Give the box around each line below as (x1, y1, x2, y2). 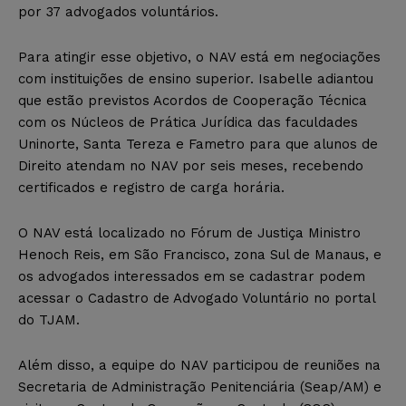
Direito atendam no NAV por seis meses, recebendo (18, 157, 363, 174)
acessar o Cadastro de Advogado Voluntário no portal (18, 289, 375, 306)
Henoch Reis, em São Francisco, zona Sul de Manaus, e (18, 246, 382, 263)
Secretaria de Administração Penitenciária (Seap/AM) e (18, 378, 382, 395)
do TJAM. (18, 311, 80, 328)
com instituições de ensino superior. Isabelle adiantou (18, 70, 373, 87)
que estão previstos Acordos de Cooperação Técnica (18, 92, 367, 109)
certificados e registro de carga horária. (18, 179, 285, 196)
